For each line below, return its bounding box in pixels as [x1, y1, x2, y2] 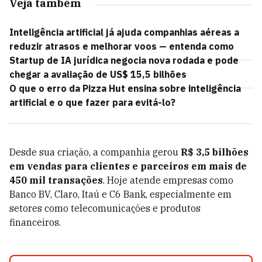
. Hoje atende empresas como [103, 174, 233, 186]
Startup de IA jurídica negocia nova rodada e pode [9, 54, 239, 66]
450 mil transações [9, 174, 103, 186]
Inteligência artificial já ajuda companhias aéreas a [9, 26, 239, 38]
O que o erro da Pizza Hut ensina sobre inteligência [9, 82, 241, 94]
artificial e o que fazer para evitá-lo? [9, 96, 175, 108]
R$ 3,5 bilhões [181, 146, 249, 158]
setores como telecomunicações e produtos [9, 202, 201, 214]
